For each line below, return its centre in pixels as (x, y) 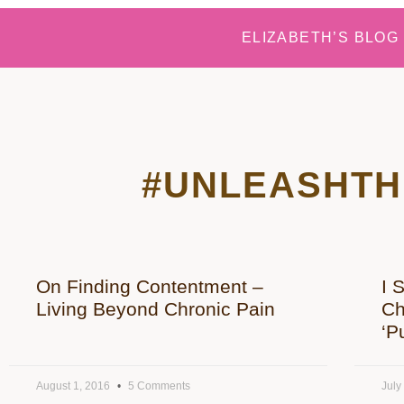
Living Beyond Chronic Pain (156, 309)
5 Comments (158, 386)
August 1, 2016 (74, 386)
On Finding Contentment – (150, 286)
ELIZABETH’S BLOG (320, 37)
